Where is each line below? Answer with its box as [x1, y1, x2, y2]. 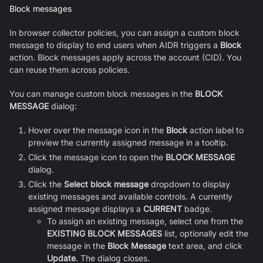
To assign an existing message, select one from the [47, 215, 243, 226]
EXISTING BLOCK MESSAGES [47, 228, 162, 238]
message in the [47, 240, 107, 251]
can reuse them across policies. [9, 64, 130, 75]
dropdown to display [149, 178, 230, 189]
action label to [187, 124, 244, 135]
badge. [182, 203, 212, 214]
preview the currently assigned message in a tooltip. [28, 137, 228, 147]
